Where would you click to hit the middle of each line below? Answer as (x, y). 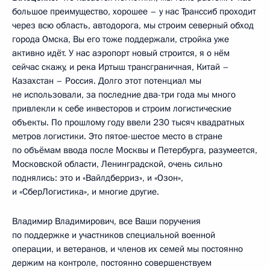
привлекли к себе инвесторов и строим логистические (122, 108)
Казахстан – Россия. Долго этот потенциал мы (107, 81)
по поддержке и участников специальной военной (114, 235)
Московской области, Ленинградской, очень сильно (117, 164)
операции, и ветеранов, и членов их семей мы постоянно (127, 249)
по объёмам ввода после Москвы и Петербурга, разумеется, (135, 150)
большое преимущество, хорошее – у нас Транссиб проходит (134, 11)
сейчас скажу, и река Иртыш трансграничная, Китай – (121, 67)
